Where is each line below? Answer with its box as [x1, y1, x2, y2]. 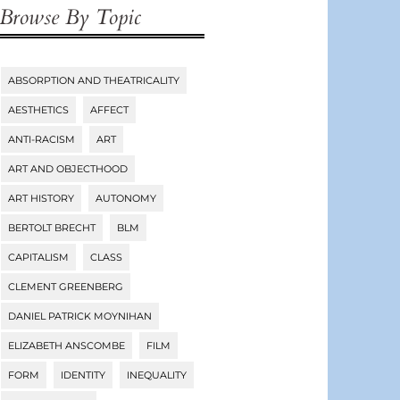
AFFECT [90, 104, 129, 117]
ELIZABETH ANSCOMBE [8, 339, 126, 353]
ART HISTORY [8, 192, 75, 205]
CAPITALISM [8, 251, 70, 264]
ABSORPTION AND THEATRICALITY [8, 74, 180, 87]
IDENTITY [61, 369, 106, 382]
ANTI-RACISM [8, 133, 76, 146]
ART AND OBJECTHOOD [8, 162, 129, 176]
